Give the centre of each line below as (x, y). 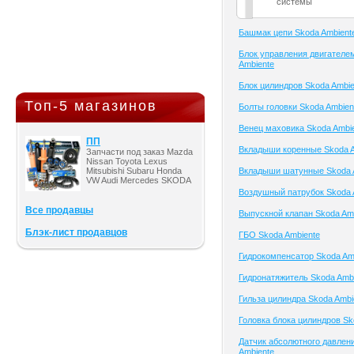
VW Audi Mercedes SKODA (139, 180)
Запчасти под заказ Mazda (139, 152)
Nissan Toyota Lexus (127, 161)
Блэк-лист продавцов (76, 232)
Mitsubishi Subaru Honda (134, 171)
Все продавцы (59, 210)
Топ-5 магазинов (91, 106)
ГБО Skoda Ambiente (279, 235)
